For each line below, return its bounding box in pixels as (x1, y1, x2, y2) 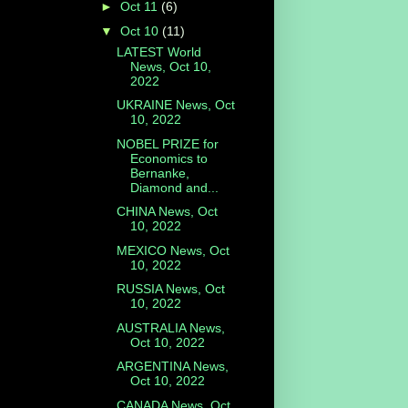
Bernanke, (129, 165, 189, 180)
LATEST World (116, 44, 201, 59)
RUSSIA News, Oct (116, 281, 225, 297)
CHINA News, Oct (116, 204, 218, 219)
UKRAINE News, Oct (116, 97, 235, 113)
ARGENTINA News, (116, 359, 229, 374)
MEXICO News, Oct (116, 242, 229, 258)
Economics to (129, 150, 208, 166)
